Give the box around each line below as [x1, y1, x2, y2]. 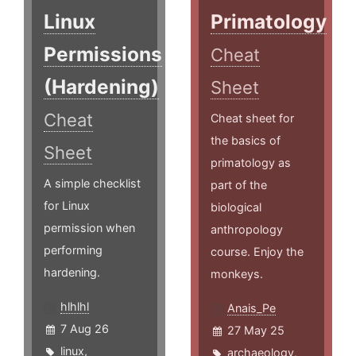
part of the [211, 178, 268, 192]
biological [211, 200, 262, 215]
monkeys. [211, 267, 264, 281]
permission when [44, 221, 135, 235]
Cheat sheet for [211, 111, 295, 126]
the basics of [211, 133, 281, 148]
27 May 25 [227, 323, 285, 338]
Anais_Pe [227, 301, 277, 315]
